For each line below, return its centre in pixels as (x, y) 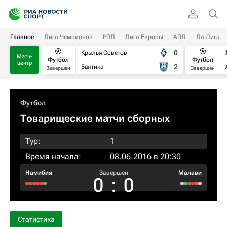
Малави (190, 173)
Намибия (39, 173)
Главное (22, 37)
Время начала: (53, 156)
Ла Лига (208, 37)
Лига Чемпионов (68, 37)
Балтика (92, 67)
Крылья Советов (104, 53)
